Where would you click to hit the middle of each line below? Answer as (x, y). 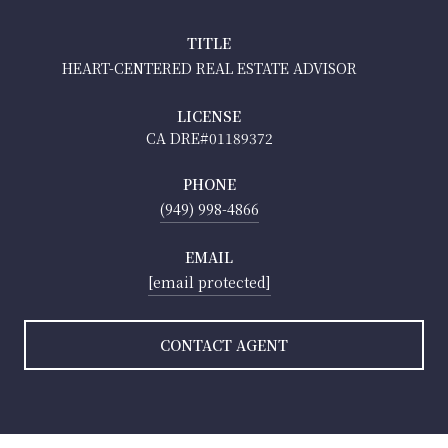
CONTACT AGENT (224, 344)
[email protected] (209, 281)
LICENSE (209, 115)
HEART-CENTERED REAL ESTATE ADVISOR (209, 67)
